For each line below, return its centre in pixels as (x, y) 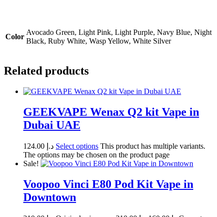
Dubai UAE (52, 125)
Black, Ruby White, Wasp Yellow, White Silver (99, 41)
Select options (77, 146)
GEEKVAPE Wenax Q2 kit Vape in (111, 112)
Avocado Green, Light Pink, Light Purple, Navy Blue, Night (119, 32)
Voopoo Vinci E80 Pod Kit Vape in (108, 184)
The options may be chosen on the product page (96, 155)
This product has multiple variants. (153, 146)
